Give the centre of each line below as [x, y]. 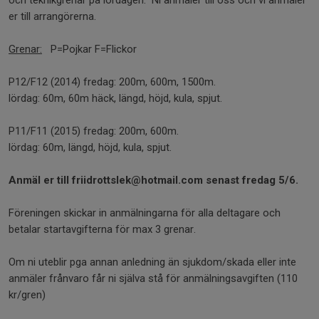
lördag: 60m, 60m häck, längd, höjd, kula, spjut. [115, 98]
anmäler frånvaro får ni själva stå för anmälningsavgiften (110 [153, 278]
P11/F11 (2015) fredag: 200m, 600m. [94, 131]
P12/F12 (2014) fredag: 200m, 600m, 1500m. [112, 82]
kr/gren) [27, 294]
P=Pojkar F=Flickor [89, 49]
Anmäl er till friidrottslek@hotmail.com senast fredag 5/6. [153, 180]
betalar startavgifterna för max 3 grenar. [104, 229]
